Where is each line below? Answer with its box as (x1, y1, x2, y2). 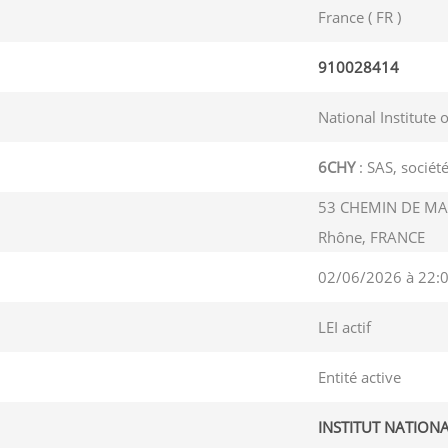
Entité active (317, 367, 401, 387)
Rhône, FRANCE (317, 227, 425, 247)
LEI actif (317, 317, 371, 337)
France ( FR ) (317, 7, 401, 27)
